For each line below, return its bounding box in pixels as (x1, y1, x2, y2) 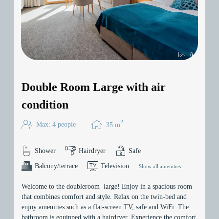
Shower (35, 147, 56, 154)
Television (101, 162, 129, 170)
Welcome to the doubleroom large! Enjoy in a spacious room (22, 182, 192, 190)
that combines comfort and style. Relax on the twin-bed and (22, 193, 187, 200)
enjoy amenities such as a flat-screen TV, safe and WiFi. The (22, 203, 189, 211)
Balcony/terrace (35, 162, 78, 170)
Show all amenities (139, 163, 181, 169)
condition (22, 98, 68, 111)
